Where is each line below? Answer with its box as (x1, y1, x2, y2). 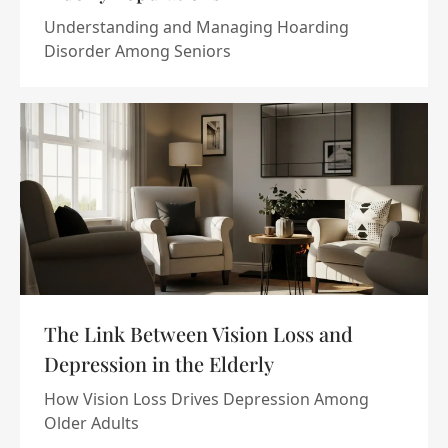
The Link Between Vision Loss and (44, 320, 353, 347)
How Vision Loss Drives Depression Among (44, 388, 369, 410)
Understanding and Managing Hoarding (44, 16, 349, 38)
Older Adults (44, 412, 139, 434)
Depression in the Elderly (44, 350, 274, 377)
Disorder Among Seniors (44, 40, 231, 62)
